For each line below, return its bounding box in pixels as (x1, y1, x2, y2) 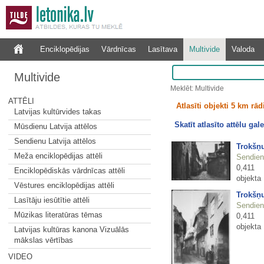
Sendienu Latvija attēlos (14, 137, 96, 146)
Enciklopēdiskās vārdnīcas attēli (14, 166, 125, 175)
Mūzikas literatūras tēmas (14, 210, 103, 219)
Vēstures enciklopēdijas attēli (14, 181, 114, 190)
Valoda (231, 45, 255, 54)
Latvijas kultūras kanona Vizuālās (14, 225, 129, 234)
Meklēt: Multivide (170, 84, 224, 93)
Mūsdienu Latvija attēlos (14, 122, 97, 131)
